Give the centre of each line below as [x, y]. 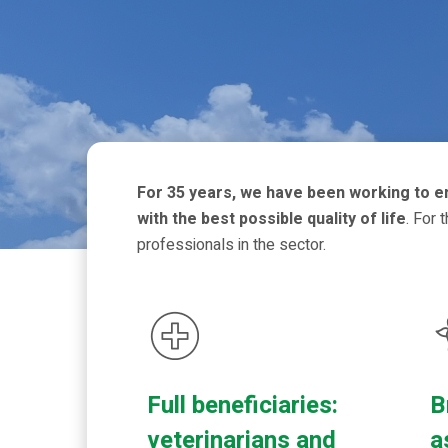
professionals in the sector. [232, 245]
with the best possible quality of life [272, 219]
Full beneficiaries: [242, 405]
